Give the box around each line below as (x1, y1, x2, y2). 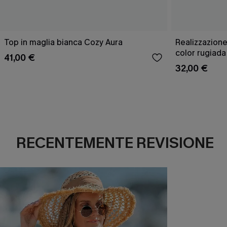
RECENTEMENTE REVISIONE (16, 133, 214, 154)
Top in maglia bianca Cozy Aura (4, 37, 123, 48)
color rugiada (175, 48, 226, 59)
